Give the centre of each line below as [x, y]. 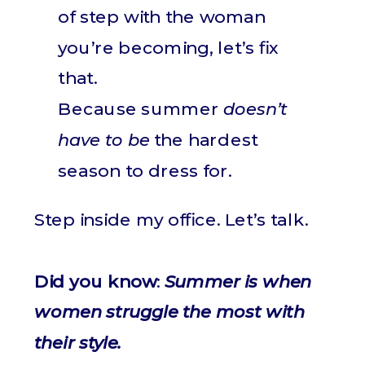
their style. [78, 343]
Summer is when [238, 281]
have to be [104, 140]
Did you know [95, 281]
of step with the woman [162, 17]
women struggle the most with [169, 312]
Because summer [141, 109]
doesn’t [255, 109]
